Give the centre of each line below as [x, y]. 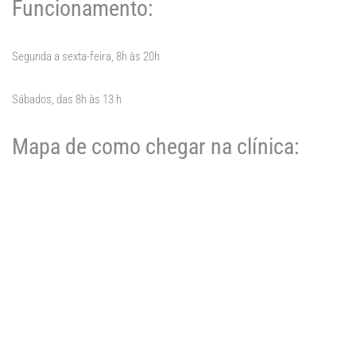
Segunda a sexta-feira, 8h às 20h [86, 57]
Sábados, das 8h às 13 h [67, 100]
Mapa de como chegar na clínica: [156, 147]
